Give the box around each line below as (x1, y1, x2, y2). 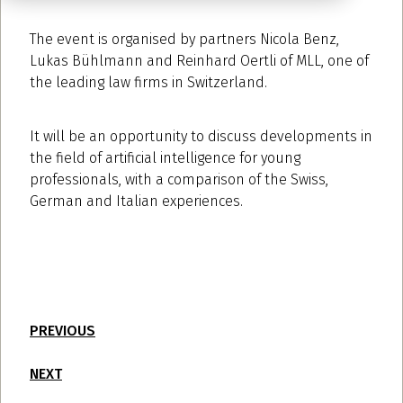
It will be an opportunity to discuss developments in (30, 127, 372, 145)
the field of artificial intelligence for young (30, 148, 300, 166)
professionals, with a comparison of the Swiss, (30, 170, 328, 188)
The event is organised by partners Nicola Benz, (30, 30, 339, 48)
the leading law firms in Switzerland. (30, 73, 267, 91)
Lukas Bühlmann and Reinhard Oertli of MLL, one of (30, 51, 369, 69)
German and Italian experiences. (30, 192, 243, 210)
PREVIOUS (30, 321, 95, 339)
